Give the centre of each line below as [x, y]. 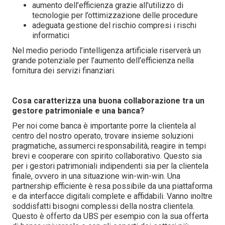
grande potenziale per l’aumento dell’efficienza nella [103, 61]
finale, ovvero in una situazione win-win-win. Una [96, 176]
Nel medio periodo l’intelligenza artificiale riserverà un [106, 50]
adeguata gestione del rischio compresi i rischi [114, 25]
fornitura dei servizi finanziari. [64, 71]
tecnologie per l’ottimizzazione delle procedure [115, 15]
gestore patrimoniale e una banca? [78, 111]
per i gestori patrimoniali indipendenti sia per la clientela [110, 166]
